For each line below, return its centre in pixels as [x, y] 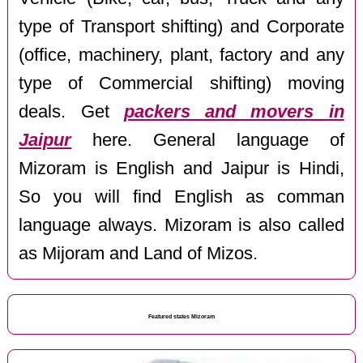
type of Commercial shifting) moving [181, 83]
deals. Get [71, 111]
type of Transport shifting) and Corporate [181, 26]
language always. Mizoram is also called [181, 225]
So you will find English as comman [181, 196]
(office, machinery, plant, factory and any [181, 55]
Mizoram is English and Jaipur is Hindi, [181, 168]
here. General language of [208, 140]
